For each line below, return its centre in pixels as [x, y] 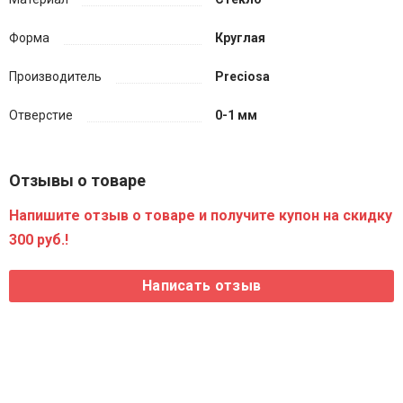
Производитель [55, 76]
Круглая [240, 38]
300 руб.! [39, 240]
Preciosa [242, 76]
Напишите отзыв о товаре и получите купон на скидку [201, 215]
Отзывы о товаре [77, 180]
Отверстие [41, 115]
